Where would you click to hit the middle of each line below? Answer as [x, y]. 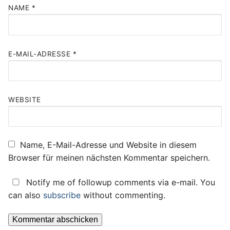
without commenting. [123, 195]
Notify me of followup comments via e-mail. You [119, 182]
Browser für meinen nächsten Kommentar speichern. [109, 158]
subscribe [62, 195]
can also [26, 195]
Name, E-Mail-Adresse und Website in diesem [108, 145]
